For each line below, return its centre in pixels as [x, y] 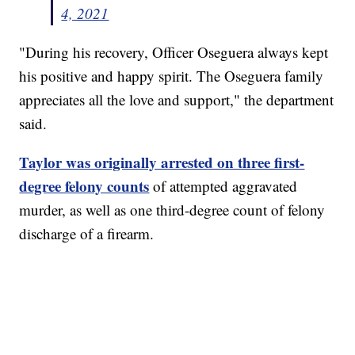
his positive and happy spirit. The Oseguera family [172, 76]
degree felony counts [84, 186]
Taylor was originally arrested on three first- [162, 162]
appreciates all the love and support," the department [177, 100]
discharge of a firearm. [87, 234]
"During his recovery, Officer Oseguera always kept [174, 52]
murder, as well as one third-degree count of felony [172, 210]
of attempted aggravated [223, 186]
